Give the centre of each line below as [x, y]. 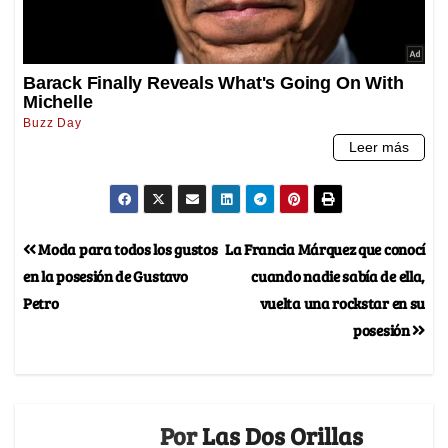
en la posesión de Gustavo [105, 276]
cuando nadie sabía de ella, [338, 276]
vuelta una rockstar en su [342, 303]
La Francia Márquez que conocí [324, 249]
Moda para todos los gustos [126, 249]
